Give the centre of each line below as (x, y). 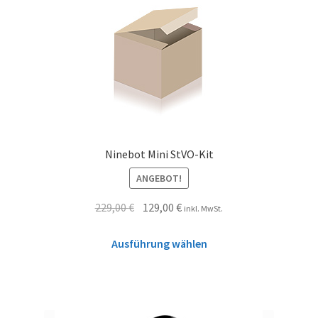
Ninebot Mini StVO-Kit (159, 154)
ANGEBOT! (159, 178)
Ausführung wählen (159, 243)
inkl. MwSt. (204, 208)
